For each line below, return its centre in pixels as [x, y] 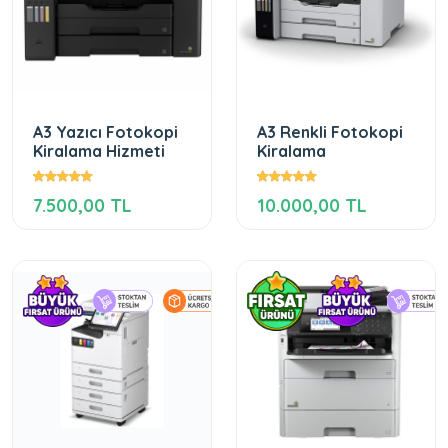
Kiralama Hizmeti [99, 151]
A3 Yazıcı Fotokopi [105, 132]
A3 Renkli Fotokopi [330, 132]
